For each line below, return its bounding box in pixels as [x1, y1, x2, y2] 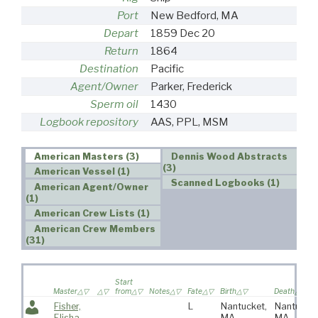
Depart [104, 26, 138, 40]
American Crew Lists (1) [34, 208, 150, 219]
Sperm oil [90, 97, 138, 111]
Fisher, [54, 301, 82, 312]
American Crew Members [34, 223, 156, 234]
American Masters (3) [34, 150, 140, 162]
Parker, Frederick [150, 79, 232, 93]
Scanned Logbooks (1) [171, 177, 280, 189]
